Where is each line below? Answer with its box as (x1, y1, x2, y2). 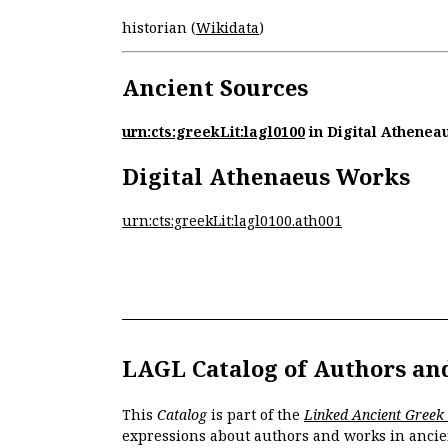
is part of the (207, 404, 304, 424)
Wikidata (196, 17, 259, 37)
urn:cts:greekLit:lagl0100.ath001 (122, 211, 342, 231)
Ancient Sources (122, 71, 308, 102)
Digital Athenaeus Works (122, 160, 410, 191)
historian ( (122, 17, 196, 37)
